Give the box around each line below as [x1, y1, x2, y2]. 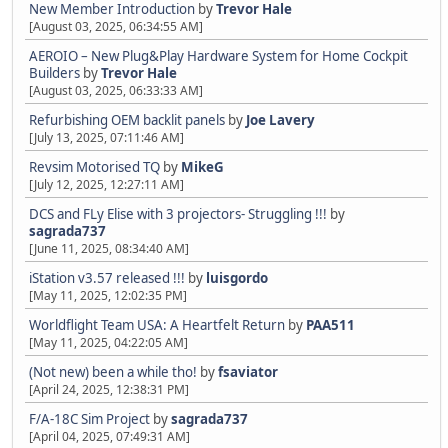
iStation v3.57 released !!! [29, 269, 185, 287]
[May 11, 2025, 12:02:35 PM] [29, 287, 187, 304]
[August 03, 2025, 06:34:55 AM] [29, 18, 203, 35]
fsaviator [218, 363, 278, 381]
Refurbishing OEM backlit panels [29, 111, 225, 129]
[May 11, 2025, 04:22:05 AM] [29, 334, 188, 351]
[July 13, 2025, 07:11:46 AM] [29, 129, 184, 146]
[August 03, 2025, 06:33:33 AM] [29, 82, 203, 99]
